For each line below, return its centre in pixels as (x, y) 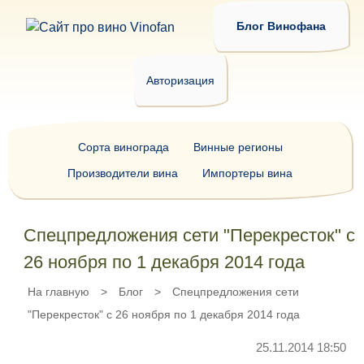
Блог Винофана (281, 26)
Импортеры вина (247, 173)
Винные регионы (238, 147)
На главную (58, 292)
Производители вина (123, 173)
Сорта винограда (123, 147)
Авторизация (180, 80)
